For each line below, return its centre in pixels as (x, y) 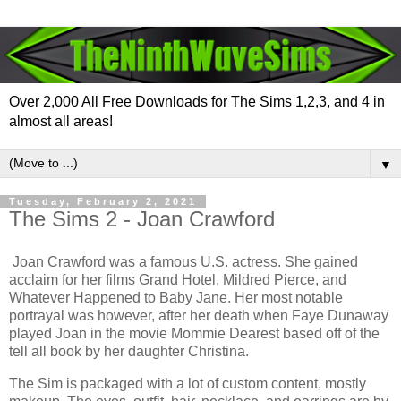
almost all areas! (61, 122)
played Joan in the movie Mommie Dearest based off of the (194, 334)
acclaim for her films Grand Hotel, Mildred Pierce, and (178, 280)
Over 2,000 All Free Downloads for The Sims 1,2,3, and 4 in (197, 102)
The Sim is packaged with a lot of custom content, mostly (188, 383)
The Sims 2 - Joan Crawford (142, 219)
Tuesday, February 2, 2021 (103, 202)
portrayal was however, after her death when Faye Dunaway (199, 316)
